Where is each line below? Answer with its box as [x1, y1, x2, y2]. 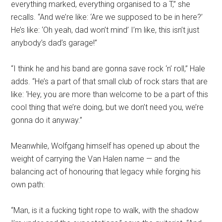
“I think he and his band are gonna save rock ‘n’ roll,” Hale [11, 64, 206, 74]
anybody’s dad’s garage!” [11, 38, 98, 48]
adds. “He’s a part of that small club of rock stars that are [11, 77, 208, 87]
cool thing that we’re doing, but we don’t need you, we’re [11, 103, 204, 112]
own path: [11, 180, 45, 190]
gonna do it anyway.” [11, 115, 83, 125]
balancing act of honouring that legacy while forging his [11, 167, 201, 177]
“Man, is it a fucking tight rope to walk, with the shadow [11, 206, 199, 216]
